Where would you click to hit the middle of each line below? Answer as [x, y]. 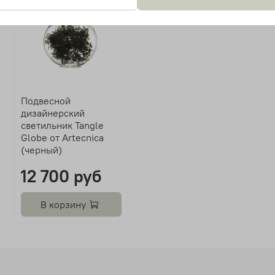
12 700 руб [61, 176]
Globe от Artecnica [63, 138]
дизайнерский [53, 113]
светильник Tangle [63, 126]
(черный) [42, 150]
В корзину [64, 205]
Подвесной [46, 101]
